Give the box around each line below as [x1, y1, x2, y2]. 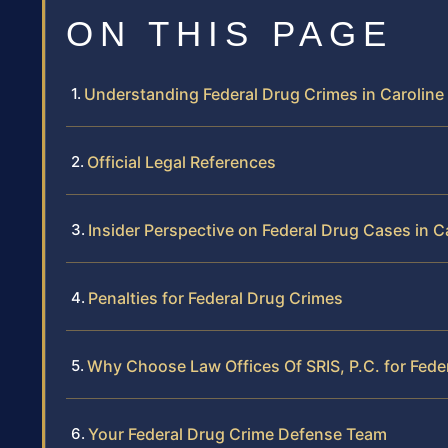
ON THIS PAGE [66, 13, 393, 53]
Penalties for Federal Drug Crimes [88, 287, 343, 308]
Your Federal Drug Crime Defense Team [88, 423, 387, 444]
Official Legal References [87, 151, 276, 172]
